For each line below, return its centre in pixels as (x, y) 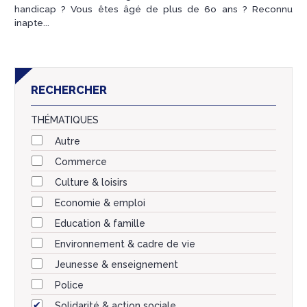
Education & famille (100, 223)
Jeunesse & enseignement (116, 264)
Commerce (81, 161)
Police (69, 285)
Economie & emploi (100, 202)
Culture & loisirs (91, 182)
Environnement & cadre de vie (125, 244)
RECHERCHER (69, 89)
